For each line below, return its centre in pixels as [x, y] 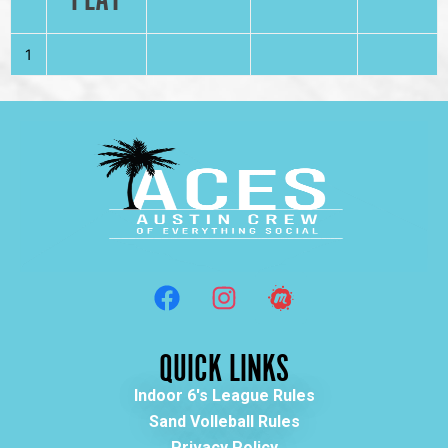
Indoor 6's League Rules [224, 396]
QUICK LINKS [224, 364]
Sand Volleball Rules [224, 422]
